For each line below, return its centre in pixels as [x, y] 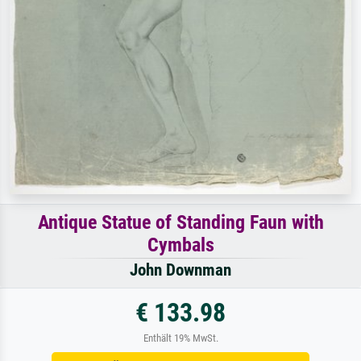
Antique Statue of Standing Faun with [180, 222]
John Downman [180, 270]
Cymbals [180, 245]
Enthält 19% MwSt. [180, 338]
